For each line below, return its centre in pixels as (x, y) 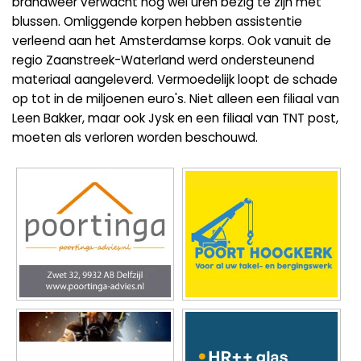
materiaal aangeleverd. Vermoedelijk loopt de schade (175, 80)
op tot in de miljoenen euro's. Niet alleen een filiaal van (176, 99)
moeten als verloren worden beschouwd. (135, 138)
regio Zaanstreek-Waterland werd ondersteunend (163, 60)
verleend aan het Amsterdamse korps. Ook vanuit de (172, 41)
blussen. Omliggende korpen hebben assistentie (157, 22)
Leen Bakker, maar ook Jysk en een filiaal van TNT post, (175, 118)
